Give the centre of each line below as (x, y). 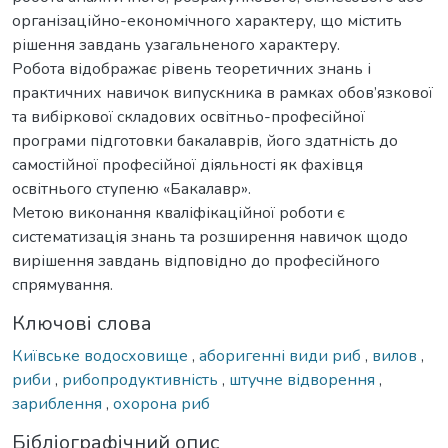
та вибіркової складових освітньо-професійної (188, 116)
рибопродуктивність (142, 379)
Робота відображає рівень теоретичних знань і (191, 68)
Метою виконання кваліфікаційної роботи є (178, 212)
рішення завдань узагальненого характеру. (176, 44)
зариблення (59, 403)
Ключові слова (82, 323)
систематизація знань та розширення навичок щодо (210, 236)
